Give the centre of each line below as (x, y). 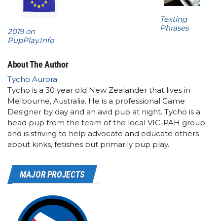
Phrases (174, 28)
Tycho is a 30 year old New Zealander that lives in (99, 90)
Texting (173, 19)
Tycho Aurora (32, 79)
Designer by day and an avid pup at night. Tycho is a (104, 112)
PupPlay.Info (31, 40)
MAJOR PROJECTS (52, 175)
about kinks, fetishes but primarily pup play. (88, 145)
